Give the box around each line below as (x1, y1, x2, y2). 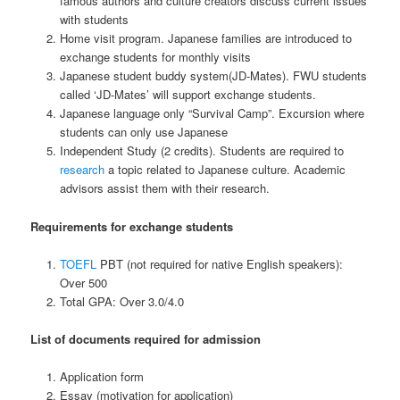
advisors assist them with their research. (59, 179, 270, 197)
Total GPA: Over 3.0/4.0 (59, 292, 184, 310)
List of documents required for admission (30, 329, 262, 347)
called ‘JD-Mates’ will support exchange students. (59, 86, 316, 104)
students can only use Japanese (59, 123, 228, 141)
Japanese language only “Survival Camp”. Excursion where (59, 104, 364, 122)
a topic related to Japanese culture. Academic (104, 161, 346, 179)
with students (59, 11, 129, 29)
